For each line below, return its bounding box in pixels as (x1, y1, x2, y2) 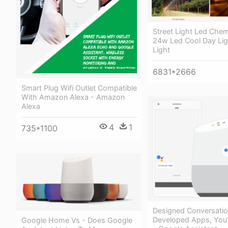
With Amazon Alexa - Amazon (21, 93, 125, 102)
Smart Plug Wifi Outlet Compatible (21, 83, 137, 93)
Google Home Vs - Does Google (21, 216, 132, 225)
